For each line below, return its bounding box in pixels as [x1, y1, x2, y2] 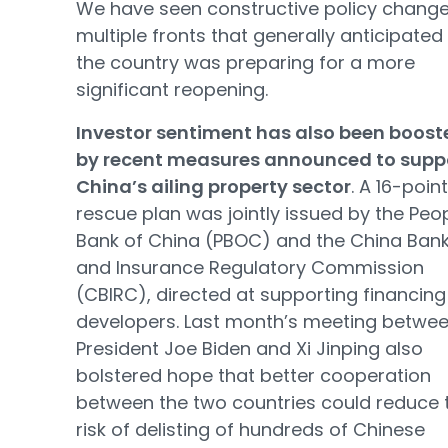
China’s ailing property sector [76, 174, 351, 199]
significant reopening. [76, 77, 268, 102]
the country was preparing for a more [76, 50, 415, 75]
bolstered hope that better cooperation [76, 363, 431, 388]
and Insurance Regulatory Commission [76, 255, 424, 280]
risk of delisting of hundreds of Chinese [76, 417, 425, 442]
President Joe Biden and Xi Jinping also [76, 336, 423, 361]
